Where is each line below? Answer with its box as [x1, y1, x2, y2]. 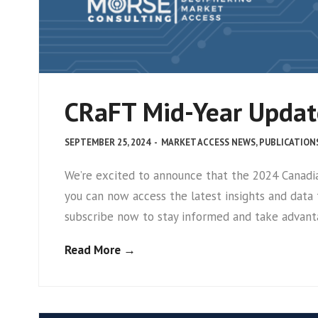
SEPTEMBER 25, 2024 [65, 136, 150, 148]
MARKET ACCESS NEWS [161, 136, 256, 148]
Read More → [65, 241, 136, 258]
